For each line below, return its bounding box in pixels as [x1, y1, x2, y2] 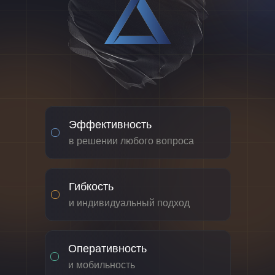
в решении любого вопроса [69, 136, 194, 146]
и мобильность [68, 260, 135, 270]
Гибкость [69, 180, 114, 193]
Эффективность [69, 118, 152, 131]
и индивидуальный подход [69, 198, 190, 208]
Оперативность [68, 242, 147, 255]
